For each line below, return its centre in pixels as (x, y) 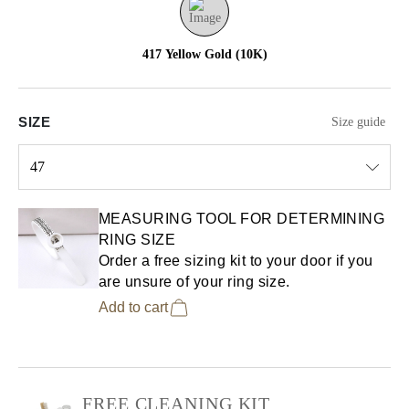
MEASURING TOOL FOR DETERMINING (242, 219)
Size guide (358, 121)
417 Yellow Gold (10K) (204, 54)
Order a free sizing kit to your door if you (236, 261)
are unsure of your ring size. (194, 282)
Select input (51, 199)
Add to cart (133, 307)
